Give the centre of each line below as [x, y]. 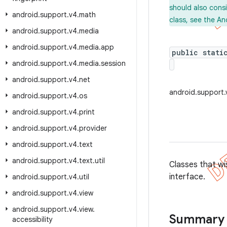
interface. [187, 177]
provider [93, 128]
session [113, 63]
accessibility [32, 219]
